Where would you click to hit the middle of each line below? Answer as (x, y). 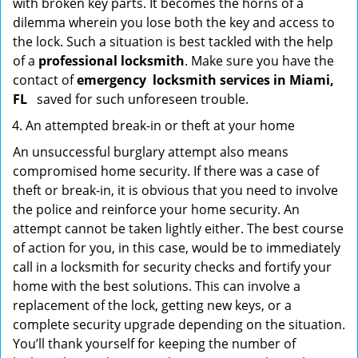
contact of (45, 80)
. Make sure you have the (259, 61)
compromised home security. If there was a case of (166, 171)
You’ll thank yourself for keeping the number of (154, 344)
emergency (111, 80)
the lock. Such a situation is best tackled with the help (173, 42)
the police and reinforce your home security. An (156, 209)
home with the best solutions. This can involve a (157, 286)
